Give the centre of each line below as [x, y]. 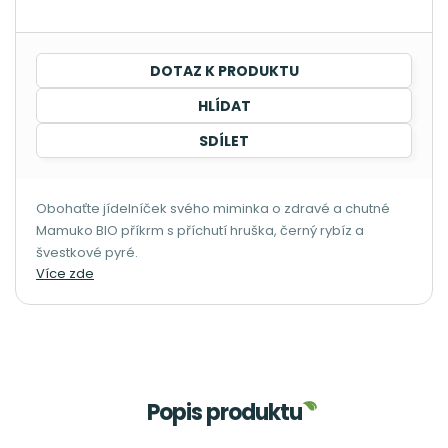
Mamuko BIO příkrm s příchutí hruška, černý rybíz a [200, 230]
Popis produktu [224, 412]
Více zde [65, 273]
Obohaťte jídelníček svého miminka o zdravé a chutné [213, 208]
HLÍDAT [224, 106]
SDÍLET [224, 141]
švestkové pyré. [87, 252]
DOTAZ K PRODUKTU [224, 71]
